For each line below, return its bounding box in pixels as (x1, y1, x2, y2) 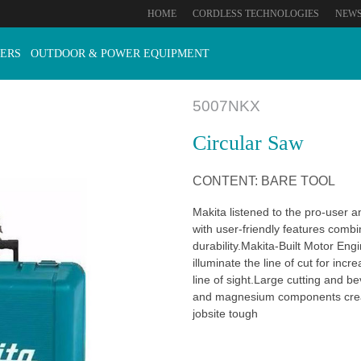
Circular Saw (193, 131, 304, 155)
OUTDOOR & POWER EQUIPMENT (31, 47, 210, 60)
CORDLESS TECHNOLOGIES (193, 8, 319, 19)
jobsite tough (193, 307, 258, 320)
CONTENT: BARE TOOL (193, 174, 335, 188)
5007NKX (193, 98, 260, 114)
